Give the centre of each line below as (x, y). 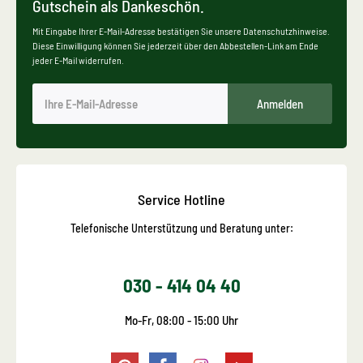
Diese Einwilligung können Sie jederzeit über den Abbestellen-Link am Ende (175, 46)
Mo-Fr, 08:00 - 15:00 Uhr (181, 320)
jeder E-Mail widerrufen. (78, 60)
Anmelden (280, 104)
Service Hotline (181, 200)
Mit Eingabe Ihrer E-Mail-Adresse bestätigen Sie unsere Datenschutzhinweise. (181, 31)
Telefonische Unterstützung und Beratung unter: (181, 228)
